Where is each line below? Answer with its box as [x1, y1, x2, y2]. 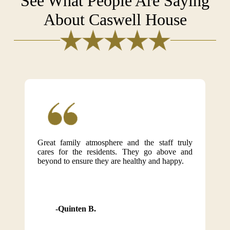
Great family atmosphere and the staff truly [37, 138, 193, 147]
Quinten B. [57, 204, 96, 213]
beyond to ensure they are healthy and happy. [37, 157, 184, 165]
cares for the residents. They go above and [37, 147, 193, 156]
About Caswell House [43, 10, 187, 29]
